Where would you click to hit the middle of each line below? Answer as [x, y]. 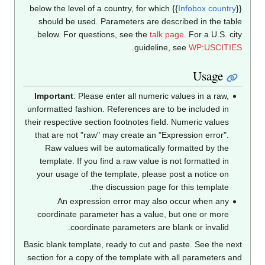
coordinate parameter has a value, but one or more [162, 214]
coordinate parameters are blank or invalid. [179, 227]
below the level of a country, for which [130, 8]
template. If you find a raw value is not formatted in [164, 161]
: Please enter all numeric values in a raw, [180, 96]
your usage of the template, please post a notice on [162, 174]
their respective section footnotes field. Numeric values [156, 122]
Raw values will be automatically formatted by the [166, 148]
